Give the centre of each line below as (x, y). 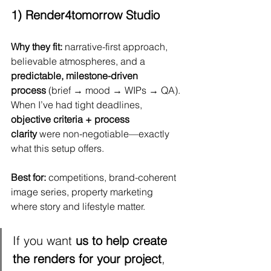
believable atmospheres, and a (79, 61)
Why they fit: (37, 47)
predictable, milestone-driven (76, 76)
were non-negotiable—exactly (104, 134)
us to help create (123, 241)
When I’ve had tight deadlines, (78, 105)
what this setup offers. (57, 149)
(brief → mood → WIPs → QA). (114, 90)
